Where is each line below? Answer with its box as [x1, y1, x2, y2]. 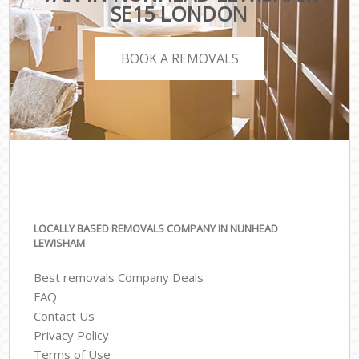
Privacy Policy [34, 326, 110, 343]
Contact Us [34, 307, 95, 324]
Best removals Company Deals [34, 268, 204, 285]
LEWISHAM [34, 236, 86, 251]
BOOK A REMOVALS [120, 49, 239, 67]
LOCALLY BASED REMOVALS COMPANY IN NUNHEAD [34, 221, 279, 236]
